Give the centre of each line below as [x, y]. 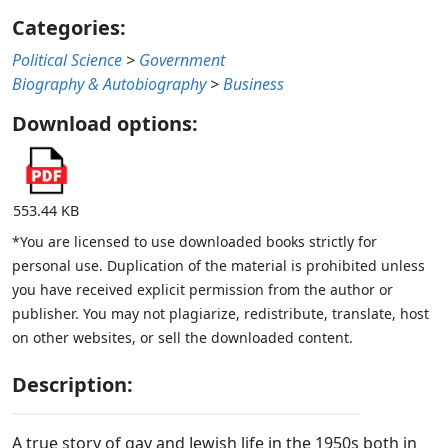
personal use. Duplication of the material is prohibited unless [218, 265]
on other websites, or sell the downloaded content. [182, 337]
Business [253, 83]
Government [182, 59]
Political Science [67, 59]
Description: [72, 384]
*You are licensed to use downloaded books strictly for [194, 241]
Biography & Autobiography [109, 83]
